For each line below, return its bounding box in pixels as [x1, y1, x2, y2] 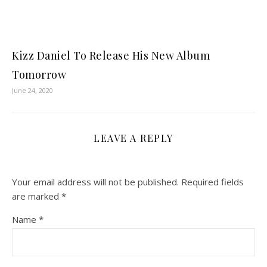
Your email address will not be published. [12, 176, 179, 188]
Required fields [181, 176, 244, 188]
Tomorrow [12, 67, 66, 82]
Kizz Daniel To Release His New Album [12, 48, 210, 63]
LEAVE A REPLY [94, 132, 173, 145]
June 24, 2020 [12, 86, 53, 95]
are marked [12, 190, 61, 203]
